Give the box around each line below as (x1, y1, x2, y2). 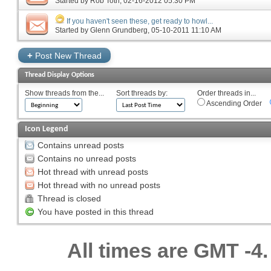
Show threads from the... (25, 88, 104, 97)
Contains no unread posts (38, 154, 136, 163)
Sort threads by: (116, 88, 168, 97)
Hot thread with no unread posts (38, 180, 160, 190)
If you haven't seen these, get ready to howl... (67, 17, 213, 26)
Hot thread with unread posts (38, 167, 148, 177)
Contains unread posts (38, 140, 124, 150)
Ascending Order (205, 99, 262, 108)
